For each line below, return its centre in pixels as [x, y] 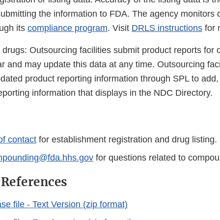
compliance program [68, 28]
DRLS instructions [167, 28]
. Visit [120, 28]
